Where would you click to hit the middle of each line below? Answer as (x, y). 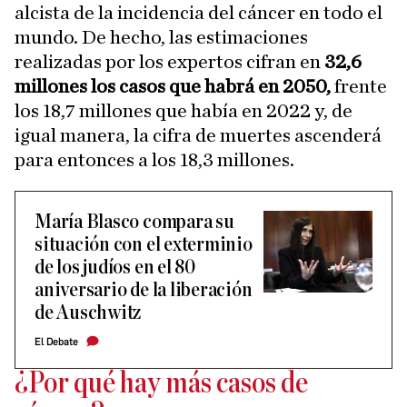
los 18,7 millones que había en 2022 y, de (184, 110)
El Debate (56, 342)
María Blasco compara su (134, 222)
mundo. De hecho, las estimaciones (161, 37)
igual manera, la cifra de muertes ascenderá (198, 135)
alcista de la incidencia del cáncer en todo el (199, 12)
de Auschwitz (88, 313)
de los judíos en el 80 (115, 267)
